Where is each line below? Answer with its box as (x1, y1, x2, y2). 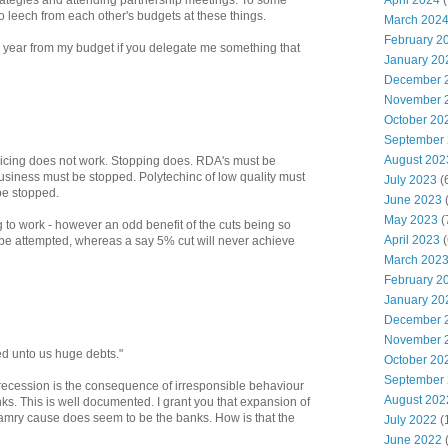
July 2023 (384, 173, 437, 187)
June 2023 (384, 193, 442, 207)
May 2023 (384, 213, 438, 227)
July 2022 (384, 413, 437, 427)
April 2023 (384, 233, 440, 247)
